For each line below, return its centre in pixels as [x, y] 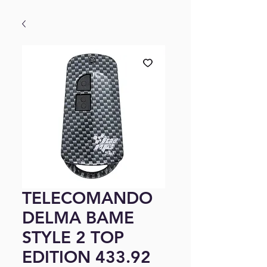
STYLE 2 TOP [73, 237]
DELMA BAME [78, 218]
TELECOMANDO [87, 198]
